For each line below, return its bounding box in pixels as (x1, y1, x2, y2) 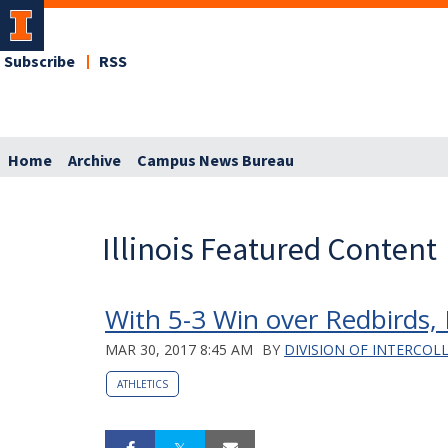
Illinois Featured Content (102, 228, 437, 269)
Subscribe (4, 51, 75, 73)
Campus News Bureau (137, 149, 294, 172)
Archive (68, 149, 121, 172)
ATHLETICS (117, 376, 168, 391)
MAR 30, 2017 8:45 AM (105, 339, 253, 359)
